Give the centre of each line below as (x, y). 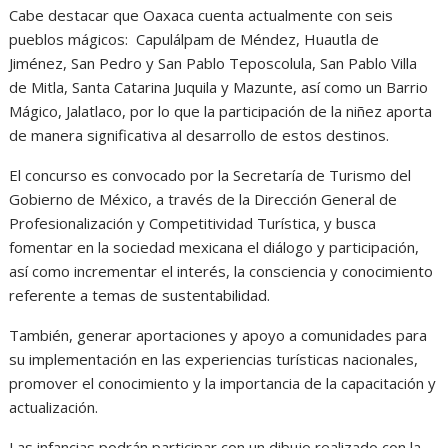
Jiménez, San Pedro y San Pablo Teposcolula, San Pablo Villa (213, 62)
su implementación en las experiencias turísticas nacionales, (214, 358)
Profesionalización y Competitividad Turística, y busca (193, 222)
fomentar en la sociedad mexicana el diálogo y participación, (214, 246)
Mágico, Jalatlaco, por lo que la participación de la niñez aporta (221, 110)
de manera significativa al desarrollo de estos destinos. (199, 134)
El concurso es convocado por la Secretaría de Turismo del (210, 174)
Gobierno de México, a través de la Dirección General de (203, 198)
